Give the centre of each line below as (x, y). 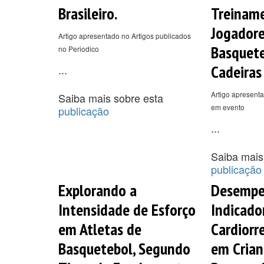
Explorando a (98, 190)
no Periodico (79, 48)
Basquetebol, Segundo (124, 248)
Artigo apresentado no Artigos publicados (125, 35)
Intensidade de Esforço (127, 209)
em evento (227, 107)
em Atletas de (100, 229)
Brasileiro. (88, 13)
